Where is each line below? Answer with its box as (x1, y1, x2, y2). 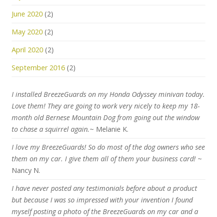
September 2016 (12, 63, 65, 72)
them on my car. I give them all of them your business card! (12, 154, 196, 163)
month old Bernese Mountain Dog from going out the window (12, 113, 200, 122)
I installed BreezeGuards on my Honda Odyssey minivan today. (12, 90, 205, 99)
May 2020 (12, 27, 43, 36)
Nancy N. (12, 166, 40, 175)
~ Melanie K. (90, 124, 128, 134)
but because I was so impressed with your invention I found (12, 195, 193, 204)
